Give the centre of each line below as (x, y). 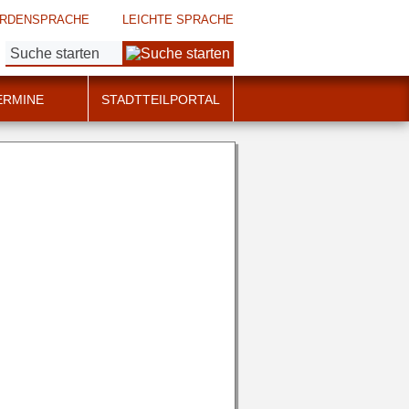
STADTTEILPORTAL (161, 100)
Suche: (25, 48)
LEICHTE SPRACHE (178, 20)
